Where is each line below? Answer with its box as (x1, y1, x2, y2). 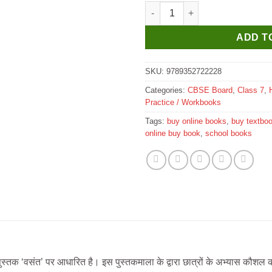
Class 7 (237, 85, 264, 95)
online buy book (145, 128, 200, 138)
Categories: (145, 85, 188, 95)
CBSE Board (188, 85, 233, 95)
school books (205, 128, 252, 138)
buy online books (167, 116, 226, 126)
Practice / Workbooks (145, 97, 221, 107)
